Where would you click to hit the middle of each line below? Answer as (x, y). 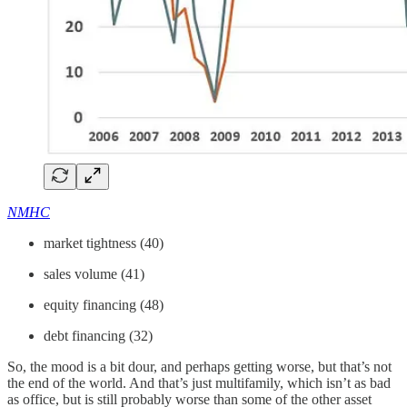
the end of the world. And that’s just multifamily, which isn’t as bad (199, 382)
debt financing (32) (98, 335)
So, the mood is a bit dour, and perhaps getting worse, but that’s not (199, 366)
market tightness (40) (104, 243)
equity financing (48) (104, 304)
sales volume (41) (94, 273)
